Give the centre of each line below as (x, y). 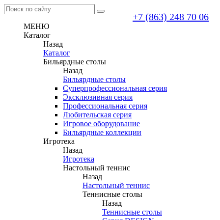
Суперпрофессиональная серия (115, 88)
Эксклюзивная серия (98, 97)
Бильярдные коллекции (102, 132)
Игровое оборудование (101, 124)
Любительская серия (97, 115)
